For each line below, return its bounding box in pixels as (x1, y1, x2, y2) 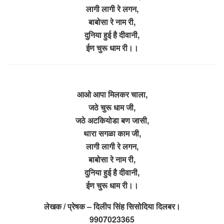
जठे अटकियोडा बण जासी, (75, 114, 149, 126)
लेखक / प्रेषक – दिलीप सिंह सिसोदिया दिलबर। (43, 200, 180, 212)
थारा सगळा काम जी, (83, 127, 141, 139)
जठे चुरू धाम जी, (88, 101, 135, 113)
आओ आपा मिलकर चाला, (76, 88, 147, 100)
